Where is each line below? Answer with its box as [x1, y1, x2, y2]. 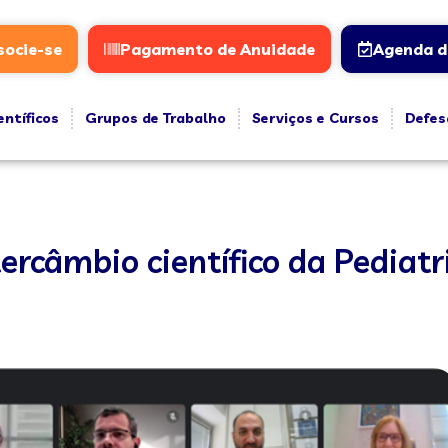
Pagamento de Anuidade [119, 39, 315, 59]
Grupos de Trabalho [84, 109, 226, 127]
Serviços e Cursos [251, 109, 379, 127]
